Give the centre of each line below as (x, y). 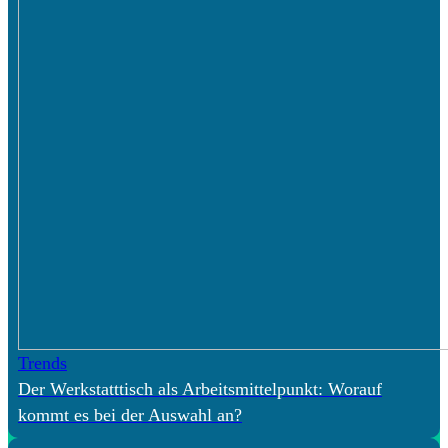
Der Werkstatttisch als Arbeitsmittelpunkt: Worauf (200, 388)
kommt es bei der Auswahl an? (130, 414)
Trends (42, 362)
